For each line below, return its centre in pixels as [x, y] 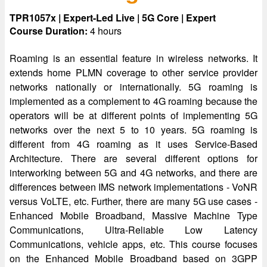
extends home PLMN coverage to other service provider [133, 72]
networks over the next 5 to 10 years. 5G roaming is [133, 130]
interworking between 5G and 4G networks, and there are [133, 173]
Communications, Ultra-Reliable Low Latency [133, 230]
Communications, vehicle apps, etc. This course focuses [133, 244]
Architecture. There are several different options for [133, 158]
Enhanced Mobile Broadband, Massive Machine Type [133, 215]
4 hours [106, 31]
